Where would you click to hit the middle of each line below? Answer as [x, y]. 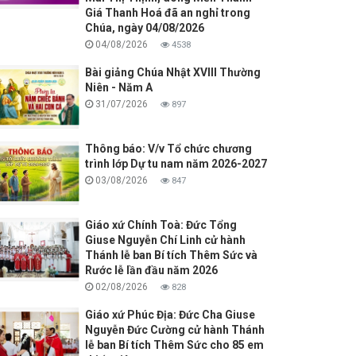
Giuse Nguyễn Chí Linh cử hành [165, 240]
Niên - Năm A [118, 88]
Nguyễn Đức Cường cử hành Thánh [174, 330]
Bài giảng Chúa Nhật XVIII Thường [172, 73]
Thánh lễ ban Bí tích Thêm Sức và [171, 255]
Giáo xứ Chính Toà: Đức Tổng [161, 225]
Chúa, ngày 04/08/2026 [144, 28]
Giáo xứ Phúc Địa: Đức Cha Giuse [170, 315]
